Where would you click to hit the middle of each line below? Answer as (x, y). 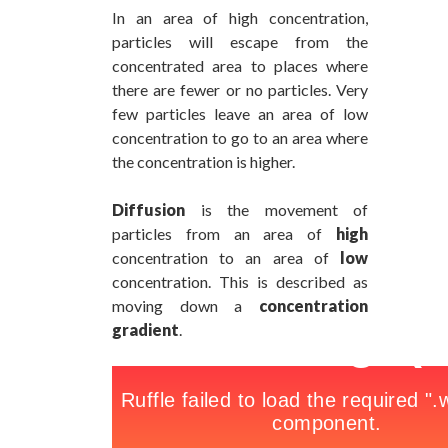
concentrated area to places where (240, 65)
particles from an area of (224, 233)
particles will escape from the (240, 41)
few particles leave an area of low (240, 113)
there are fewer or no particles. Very (240, 89)
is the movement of (276, 209)
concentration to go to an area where (240, 137)
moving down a (185, 305)
